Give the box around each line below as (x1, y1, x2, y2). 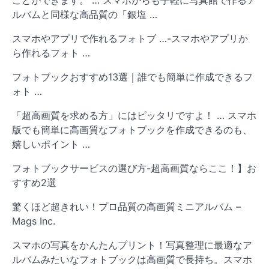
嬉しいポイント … (12, 138, 90, 151)
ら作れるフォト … (12, 47, 90, 59)
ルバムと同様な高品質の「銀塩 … (12, 8, 157, 21)
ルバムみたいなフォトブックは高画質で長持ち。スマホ (12, 253, 252, 266)
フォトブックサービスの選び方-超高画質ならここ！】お (12, 162, 256, 175)
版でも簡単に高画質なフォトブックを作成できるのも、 (12, 124, 252, 136)
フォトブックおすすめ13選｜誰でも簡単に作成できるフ (12, 71, 253, 83)
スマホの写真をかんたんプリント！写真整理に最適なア (12, 239, 252, 252)
